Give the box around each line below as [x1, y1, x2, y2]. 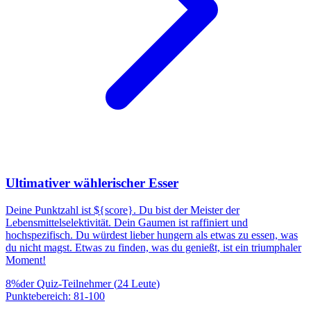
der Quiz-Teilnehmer [20, 277, 111, 289]
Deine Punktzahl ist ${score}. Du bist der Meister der [6, 203, 239, 216]
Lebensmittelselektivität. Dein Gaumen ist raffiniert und [6, 216, 248, 228]
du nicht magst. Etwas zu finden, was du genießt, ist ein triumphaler [6, 241, 301, 253]
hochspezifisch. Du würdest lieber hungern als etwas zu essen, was [6, 228, 298, 241]
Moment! [6, 253, 46, 266]
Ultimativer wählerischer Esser [6, 176, 178, 191]
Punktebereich [6, 289, 68, 302]
